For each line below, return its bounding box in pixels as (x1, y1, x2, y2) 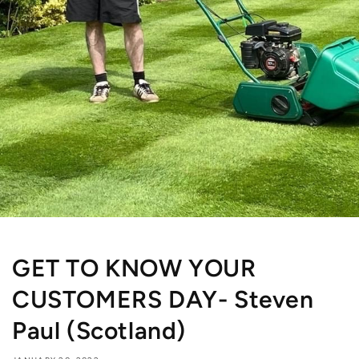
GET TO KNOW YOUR (12, 253, 256, 284)
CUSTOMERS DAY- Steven (12, 284, 314, 315)
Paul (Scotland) (12, 316, 187, 346)
